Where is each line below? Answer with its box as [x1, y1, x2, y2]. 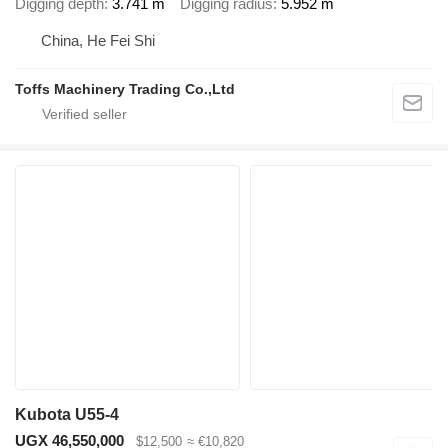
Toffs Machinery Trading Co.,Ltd [15, 81, 235, 98]
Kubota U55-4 [15, 406, 119, 424]
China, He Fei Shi [41, 32, 155, 50]
